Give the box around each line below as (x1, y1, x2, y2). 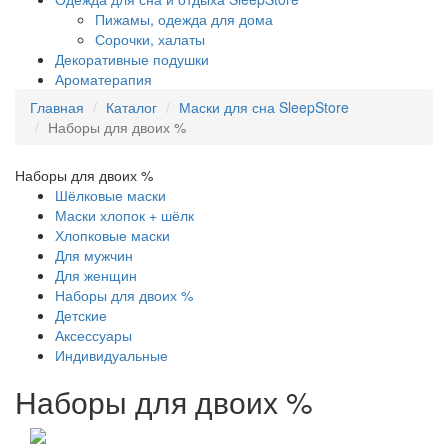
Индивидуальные (55, 345, 168, 365)
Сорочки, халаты (95, 29, 205, 49)
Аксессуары (55, 325, 132, 345)
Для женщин (55, 265, 137, 285)
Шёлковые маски (55, 185, 166, 205)
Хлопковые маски (55, 225, 170, 245)
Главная (30, 97, 84, 117)
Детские (55, 305, 107, 325)
